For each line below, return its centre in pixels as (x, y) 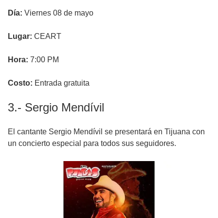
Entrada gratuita (62, 83)
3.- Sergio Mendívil (56, 108)
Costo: (21, 83)
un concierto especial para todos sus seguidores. (92, 144)
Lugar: (20, 36)
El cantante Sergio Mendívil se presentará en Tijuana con (106, 132)
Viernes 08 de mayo (58, 13)
